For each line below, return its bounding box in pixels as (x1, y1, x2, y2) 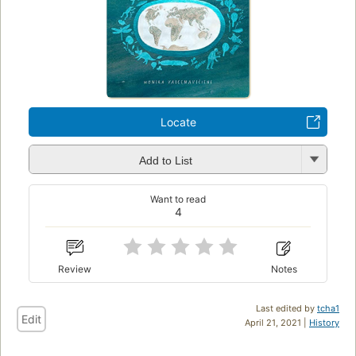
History (309, 316, 339, 328)
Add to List (138, 153, 192, 167)
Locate (160, 115, 196, 130)
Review (58, 262, 92, 275)
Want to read (150, 193, 206, 206)
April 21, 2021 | (245, 316, 309, 328)
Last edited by (256, 302, 317, 314)
